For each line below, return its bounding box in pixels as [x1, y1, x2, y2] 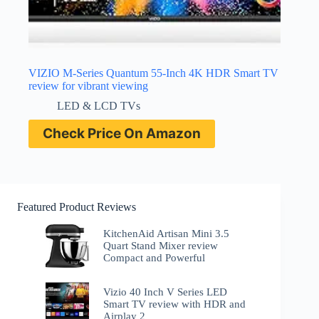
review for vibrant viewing [28, 80, 148, 93]
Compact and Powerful [103, 252, 206, 264]
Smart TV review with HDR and [103, 298, 246, 310]
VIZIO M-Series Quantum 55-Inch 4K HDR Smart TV [28, 67, 278, 80]
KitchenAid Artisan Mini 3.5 [103, 228, 230, 240]
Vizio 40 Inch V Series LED [103, 286, 228, 298]
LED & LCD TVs [57, 100, 140, 113]
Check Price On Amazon [43, 125, 201, 142]
